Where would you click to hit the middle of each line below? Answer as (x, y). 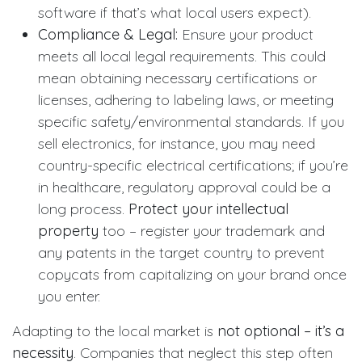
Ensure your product (246, 34)
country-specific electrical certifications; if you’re (193, 165)
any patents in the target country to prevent (181, 252)
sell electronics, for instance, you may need (177, 143)
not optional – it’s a (281, 330)
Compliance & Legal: (108, 34)
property (68, 230)
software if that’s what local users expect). (175, 12)
